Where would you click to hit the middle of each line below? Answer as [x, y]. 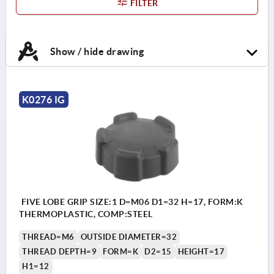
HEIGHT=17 [201, 251]
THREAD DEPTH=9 [59, 251]
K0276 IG [43, 99]
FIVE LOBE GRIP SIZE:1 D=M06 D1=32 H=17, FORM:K [131, 202]
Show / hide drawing [96, 51]
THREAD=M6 [48, 237]
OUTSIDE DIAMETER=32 [128, 237]
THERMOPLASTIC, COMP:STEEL [86, 214]
